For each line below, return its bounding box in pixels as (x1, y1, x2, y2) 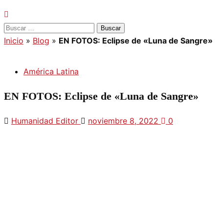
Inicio (4, 36, 23, 45)
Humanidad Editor (11, 115, 81, 126)
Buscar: (3, 22, 30, 32)
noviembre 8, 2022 (88, 115, 161, 126)
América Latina (23, 66, 79, 76)
